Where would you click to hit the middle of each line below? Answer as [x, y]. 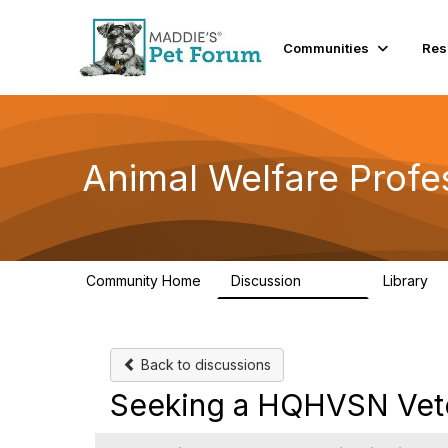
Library [407, 280]
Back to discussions [204, 364]
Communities [326, 47]
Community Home [143, 280]
